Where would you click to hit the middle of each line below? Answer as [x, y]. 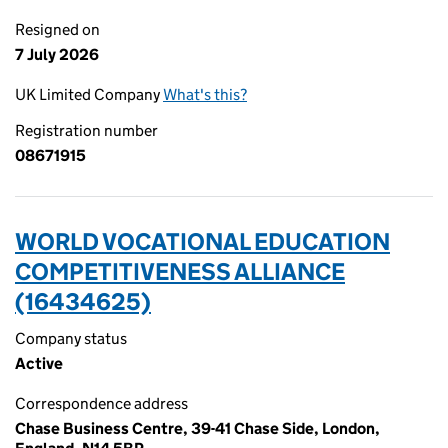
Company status [71, 338]
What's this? [205, 94]
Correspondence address [101, 403]
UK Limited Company [89, 94]
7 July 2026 [57, 54]
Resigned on [57, 29]
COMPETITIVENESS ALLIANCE [180, 271]
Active [39, 363]
